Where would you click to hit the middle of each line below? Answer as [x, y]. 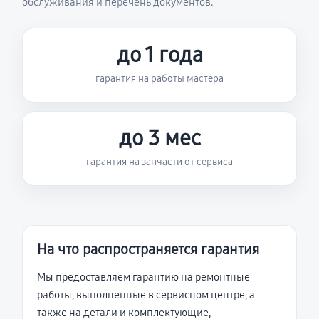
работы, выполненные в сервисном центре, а [146, 295]
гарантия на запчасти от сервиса [159, 162]
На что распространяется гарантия [148, 249]
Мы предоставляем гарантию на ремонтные [143, 277]
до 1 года [159, 55]
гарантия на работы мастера [159, 79]
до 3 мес [159, 138]
